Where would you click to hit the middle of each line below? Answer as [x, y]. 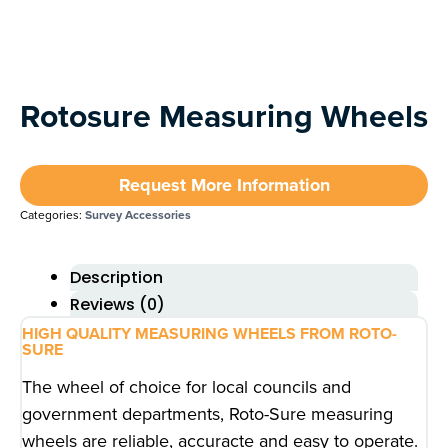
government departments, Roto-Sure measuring [207, 413]
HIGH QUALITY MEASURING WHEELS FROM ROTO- [209, 333]
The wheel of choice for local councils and [186, 386]
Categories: [52, 214]
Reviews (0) [117, 304]
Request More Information [224, 184]
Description [116, 277]
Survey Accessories [138, 214]
